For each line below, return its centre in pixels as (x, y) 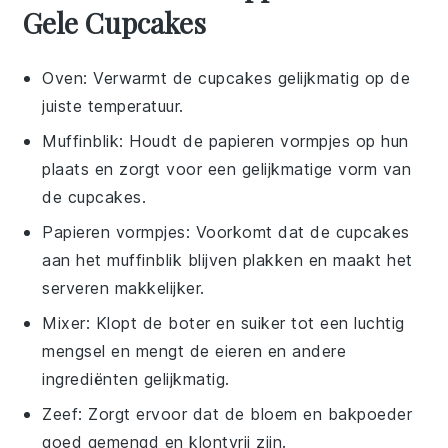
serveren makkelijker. (123, 288)
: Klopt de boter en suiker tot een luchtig (245, 323)
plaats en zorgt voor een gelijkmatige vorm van (227, 169)
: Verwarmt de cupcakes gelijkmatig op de (247, 78)
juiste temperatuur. (113, 106)
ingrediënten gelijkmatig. (136, 379)
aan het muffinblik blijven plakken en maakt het (227, 260)
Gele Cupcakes (114, 22)
